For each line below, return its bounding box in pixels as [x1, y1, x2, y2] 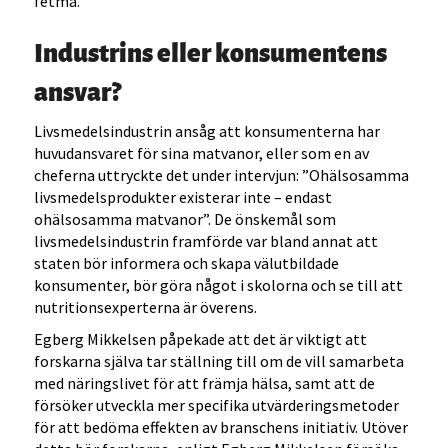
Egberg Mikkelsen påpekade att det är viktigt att [34, 329, 368, 350]
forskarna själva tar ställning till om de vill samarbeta [34, 351, 405, 372]
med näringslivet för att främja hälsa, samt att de [34, 373, 376, 394]
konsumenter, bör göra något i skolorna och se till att [34, 275, 404, 296]
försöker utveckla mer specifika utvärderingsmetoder [34, 395, 400, 416]
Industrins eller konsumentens [34, 31, 388, 72]
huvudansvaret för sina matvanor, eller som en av [34, 143, 370, 164]
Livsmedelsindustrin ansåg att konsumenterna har [34, 121, 381, 142]
